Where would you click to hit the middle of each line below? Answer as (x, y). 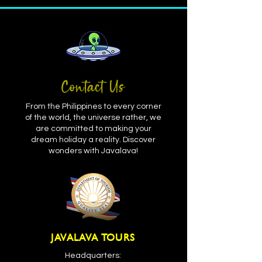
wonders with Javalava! (93, 151)
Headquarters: (93, 256)
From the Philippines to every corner (93, 106)
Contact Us (94, 88)
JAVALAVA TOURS (93, 237)
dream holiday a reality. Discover (93, 140)
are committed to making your (93, 129)
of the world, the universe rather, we (93, 118)
